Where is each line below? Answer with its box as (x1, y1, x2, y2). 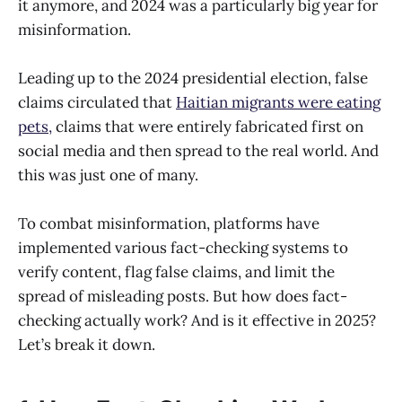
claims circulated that (18, 92, 176, 112)
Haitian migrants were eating (176, 92, 380, 112)
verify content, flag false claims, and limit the (18, 261, 335, 282)
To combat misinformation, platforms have (18, 213, 319, 233)
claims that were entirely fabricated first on (52, 116, 363, 136)
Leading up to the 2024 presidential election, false (18, 67, 368, 88)
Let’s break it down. (18, 334, 155, 354)
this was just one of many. (18, 164, 205, 185)
